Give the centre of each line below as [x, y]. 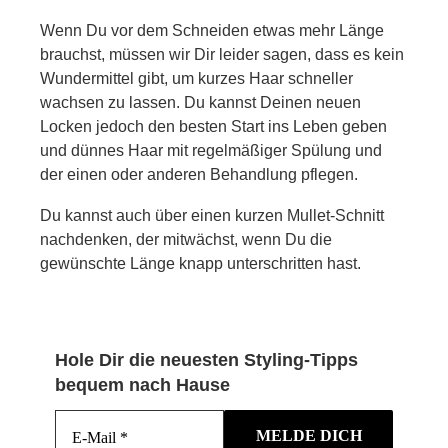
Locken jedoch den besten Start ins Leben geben [213, 126]
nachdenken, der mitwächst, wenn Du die [186, 239]
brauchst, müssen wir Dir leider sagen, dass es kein [222, 54]
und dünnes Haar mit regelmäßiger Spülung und [211, 150]
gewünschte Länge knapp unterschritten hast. [200, 263]
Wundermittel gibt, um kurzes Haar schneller [196, 78]
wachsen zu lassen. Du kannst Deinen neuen [200, 102]
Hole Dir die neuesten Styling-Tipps [206, 359]
